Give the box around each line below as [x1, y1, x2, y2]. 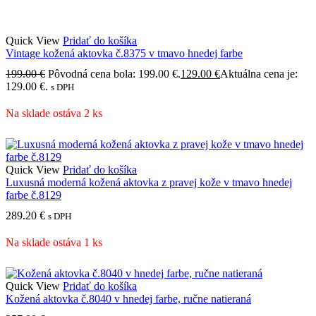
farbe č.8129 [6, 189, 61, 202]
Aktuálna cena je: [220, 68, 298, 80]
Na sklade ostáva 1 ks [6, 236, 102, 249]
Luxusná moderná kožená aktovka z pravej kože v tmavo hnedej [6, 176, 292, 189]
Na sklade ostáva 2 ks [6, 107, 102, 120]
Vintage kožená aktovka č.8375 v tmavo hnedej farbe [6, 47, 243, 60]
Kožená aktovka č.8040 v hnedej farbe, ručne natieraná [6, 293, 251, 305]
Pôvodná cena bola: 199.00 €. [48, 68, 181, 80]
